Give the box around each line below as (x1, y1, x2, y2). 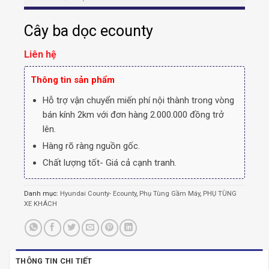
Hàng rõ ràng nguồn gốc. (42, 141, 140, 152)
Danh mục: (24, 190, 60, 198)
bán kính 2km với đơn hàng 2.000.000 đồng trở (42, 109, 224, 121)
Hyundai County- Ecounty (60, 190, 136, 198)
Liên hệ (24, 48, 56, 60)
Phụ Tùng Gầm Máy (139, 190, 200, 198)
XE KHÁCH (24, 200, 57, 208)
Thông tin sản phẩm (31, 74, 115, 86)
